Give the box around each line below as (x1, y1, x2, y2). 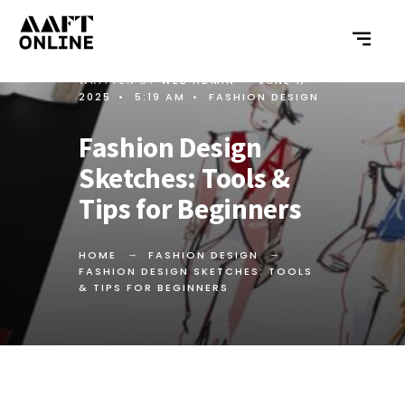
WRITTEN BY (79, 73, 161, 88)
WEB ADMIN (161, 73, 235, 88)
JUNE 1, (259, 73, 305, 88)
